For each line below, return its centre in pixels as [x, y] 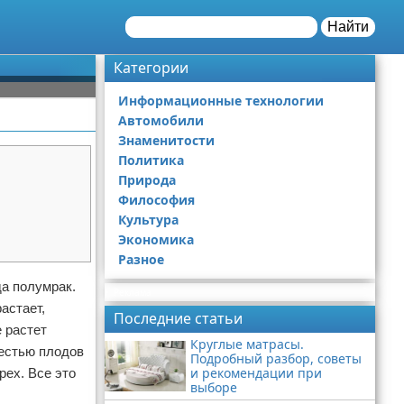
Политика [151, 160]
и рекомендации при [256, 373]
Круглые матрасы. [247, 344]
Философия [156, 200]
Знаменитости [166, 140]
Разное [141, 259]
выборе [214, 387]
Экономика [156, 239]
